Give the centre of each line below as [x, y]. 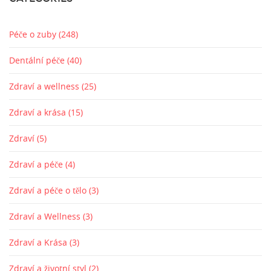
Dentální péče [38, 60]
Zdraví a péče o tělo [49, 191]
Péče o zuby [34, 34]
